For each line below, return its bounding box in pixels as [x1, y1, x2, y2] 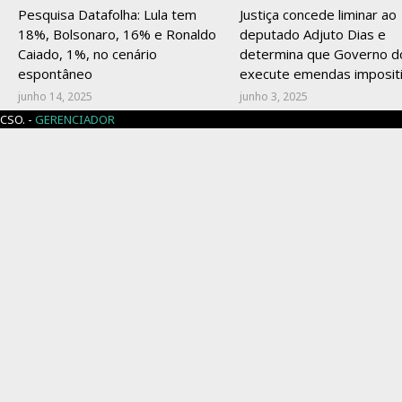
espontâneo [18, 64, 93, 83]
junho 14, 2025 [18, 88, 93, 104]
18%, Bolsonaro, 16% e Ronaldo [18, 24, 217, 43]
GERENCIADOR [35, 110, 118, 127]
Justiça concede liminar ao [239, 4, 397, 23]
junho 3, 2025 [239, 88, 308, 104]
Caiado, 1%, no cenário [18, 44, 158, 63]
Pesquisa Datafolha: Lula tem [18, 4, 197, 23]
